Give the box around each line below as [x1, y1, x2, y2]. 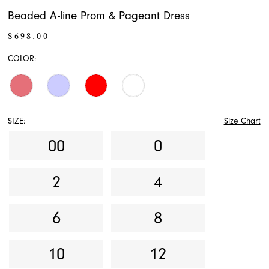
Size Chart [223, 116, 261, 127]
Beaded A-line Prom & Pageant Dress [8, 8, 190, 22]
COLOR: [8, 53, 37, 64]
